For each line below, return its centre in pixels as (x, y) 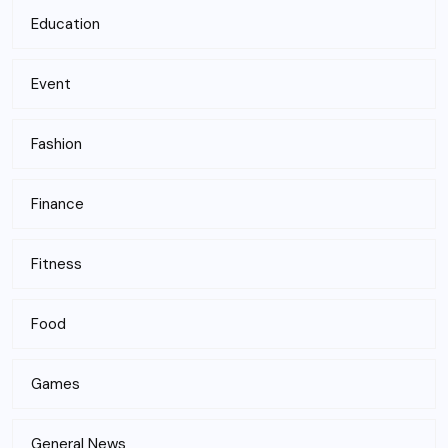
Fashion (56, 143)
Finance (57, 203)
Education (65, 23)
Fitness (56, 263)
